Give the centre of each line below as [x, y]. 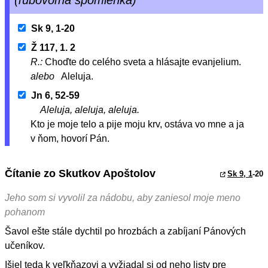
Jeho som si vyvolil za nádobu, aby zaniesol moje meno [123, 198]
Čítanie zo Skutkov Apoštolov [80, 173]
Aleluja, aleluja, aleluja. [90, 110]
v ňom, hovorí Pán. [70, 139]
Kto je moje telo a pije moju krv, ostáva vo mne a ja [138, 124]
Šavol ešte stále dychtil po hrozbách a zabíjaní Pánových [125, 232]
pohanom [25, 212]
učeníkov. [25, 246]
